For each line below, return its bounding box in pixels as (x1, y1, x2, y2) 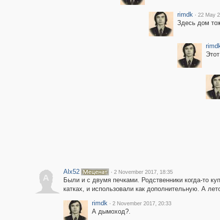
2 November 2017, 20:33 (112, 200, 171, 206)
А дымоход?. (91, 208, 131, 215)
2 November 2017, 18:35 (113, 169, 173, 175)
